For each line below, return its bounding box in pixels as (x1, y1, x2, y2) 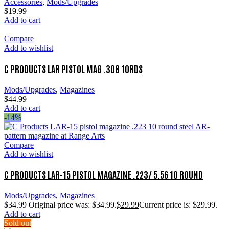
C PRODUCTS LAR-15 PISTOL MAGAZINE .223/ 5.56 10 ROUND (4, 168, 203, 181)
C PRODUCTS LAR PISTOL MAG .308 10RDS (4, 62, 143, 75)
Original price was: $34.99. (29, 200, 117, 210)
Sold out (4, 219, 31, 228)
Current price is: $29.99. (139, 200, 217, 210)
